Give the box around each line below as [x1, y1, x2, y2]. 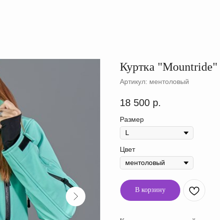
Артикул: [120, 78, 149, 85]
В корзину [135, 186, 165, 194]
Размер [120, 115, 144, 124]
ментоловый [149, 78, 189, 85]
